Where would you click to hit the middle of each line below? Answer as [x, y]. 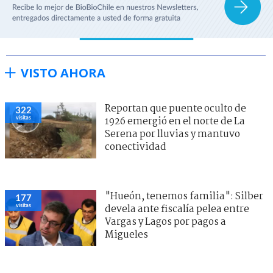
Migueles [126, 235]
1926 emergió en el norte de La [175, 121]
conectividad [136, 147]
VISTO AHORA [63, 73]
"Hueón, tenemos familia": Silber [184, 196]
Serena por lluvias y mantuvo [172, 134]
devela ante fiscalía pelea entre [177, 209]
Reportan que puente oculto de [175, 108]
